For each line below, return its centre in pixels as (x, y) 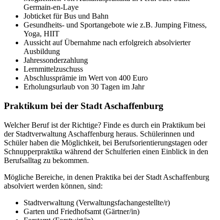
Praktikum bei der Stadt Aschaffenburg (84, 106)
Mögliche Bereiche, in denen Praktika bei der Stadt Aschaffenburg (107, 177)
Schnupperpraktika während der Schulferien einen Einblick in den (106, 151)
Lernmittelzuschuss (53, 69)
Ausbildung (42, 52)
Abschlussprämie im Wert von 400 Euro (86, 78)
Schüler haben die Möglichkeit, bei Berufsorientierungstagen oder (106, 142)
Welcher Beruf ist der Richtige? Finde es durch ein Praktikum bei (105, 125)
